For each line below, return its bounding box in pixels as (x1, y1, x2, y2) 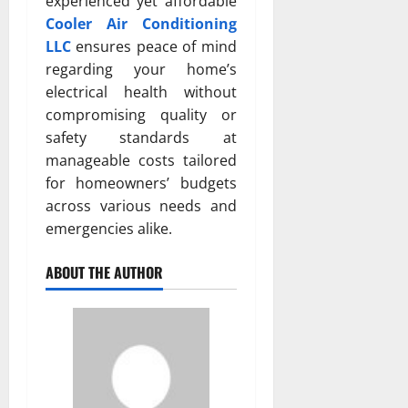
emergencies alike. (46, 218, 172, 239)
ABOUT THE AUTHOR (46, 260, 163, 283)
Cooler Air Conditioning (46, 13, 237, 34)
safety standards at (46, 127, 237, 148)
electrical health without (46, 81, 237, 102)
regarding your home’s (46, 58, 237, 79)
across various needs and (46, 195, 237, 216)
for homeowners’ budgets (46, 172, 237, 193)
